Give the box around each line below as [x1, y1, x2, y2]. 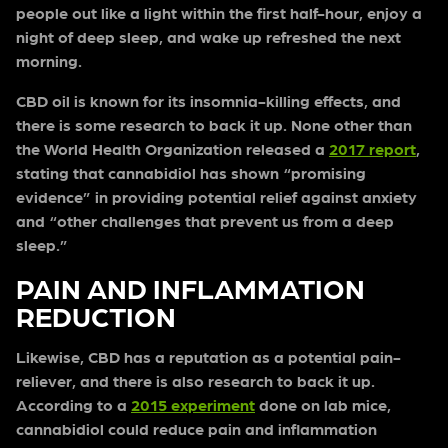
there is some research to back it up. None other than [16, 115, 412, 135]
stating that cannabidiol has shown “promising [16, 163, 366, 183]
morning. [16, 51, 82, 71]
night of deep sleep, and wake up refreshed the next [16, 27, 401, 47]
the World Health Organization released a [16, 139, 329, 159]
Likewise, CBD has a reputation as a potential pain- [16, 347, 401, 367]
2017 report [329, 139, 416, 159]
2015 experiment [131, 395, 255, 415]
